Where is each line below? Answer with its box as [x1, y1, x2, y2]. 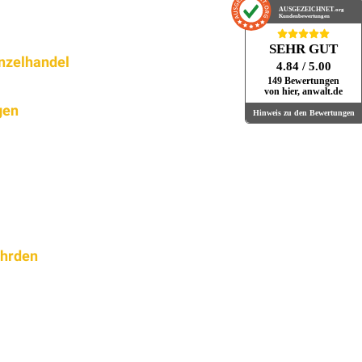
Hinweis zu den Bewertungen [252, 107, 355, 117]
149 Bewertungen [267, 76, 339, 87]
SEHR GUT [269, 41, 338, 57]
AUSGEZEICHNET [279, 6, 335, 14]
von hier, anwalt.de [264, 86, 343, 98]
